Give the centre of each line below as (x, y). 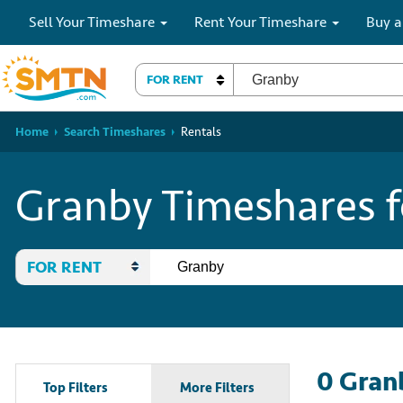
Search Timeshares (115, 132)
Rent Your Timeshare (262, 22)
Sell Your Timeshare (94, 22)
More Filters (217, 388)
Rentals (201, 132)
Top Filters (76, 388)
